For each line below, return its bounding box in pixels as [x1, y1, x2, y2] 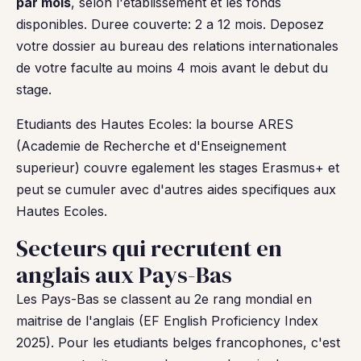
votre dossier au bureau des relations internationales [16, 38, 338, 54]
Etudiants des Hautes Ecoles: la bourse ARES [16, 116, 293, 132]
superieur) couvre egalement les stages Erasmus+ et [16, 160, 339, 176]
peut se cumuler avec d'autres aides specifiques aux [16, 181, 336, 197]
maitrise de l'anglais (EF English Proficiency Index [16, 313, 318, 329]
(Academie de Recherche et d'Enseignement [16, 138, 286, 154]
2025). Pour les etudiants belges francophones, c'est [16, 334, 340, 351]
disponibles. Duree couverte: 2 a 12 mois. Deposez [16, 16, 324, 32]
